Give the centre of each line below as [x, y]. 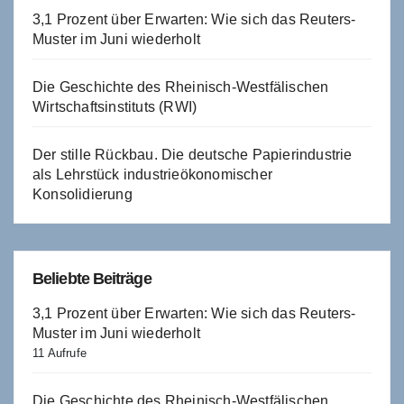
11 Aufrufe [60, 353]
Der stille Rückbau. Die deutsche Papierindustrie [193, 154]
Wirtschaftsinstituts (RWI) [115, 106]
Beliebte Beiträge [92, 278]
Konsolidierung [83, 194]
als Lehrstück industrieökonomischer [152, 174]
